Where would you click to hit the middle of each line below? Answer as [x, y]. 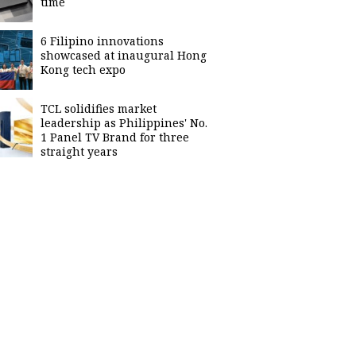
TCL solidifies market [99, 108]
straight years [79, 151]
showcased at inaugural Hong [124, 55]
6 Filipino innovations [102, 41]
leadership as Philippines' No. [124, 123]
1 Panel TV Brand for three [115, 137]
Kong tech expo [83, 70]
